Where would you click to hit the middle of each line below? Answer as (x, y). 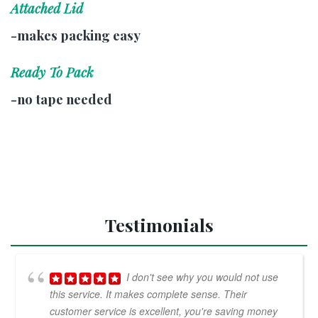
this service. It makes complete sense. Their (148, 294)
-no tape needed (61, 99)
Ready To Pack (52, 72)
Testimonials (159, 224)
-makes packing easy (76, 35)
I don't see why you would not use (202, 276)
